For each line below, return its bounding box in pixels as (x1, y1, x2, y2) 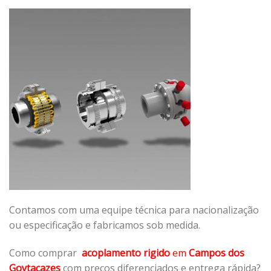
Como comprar (9, 246, 82, 260)
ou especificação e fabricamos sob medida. (9, 218, 200, 232)
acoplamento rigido (82, 246, 170, 260)
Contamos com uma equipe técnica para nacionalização (9, 203, 259, 217)
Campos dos (189, 246, 244, 260)
